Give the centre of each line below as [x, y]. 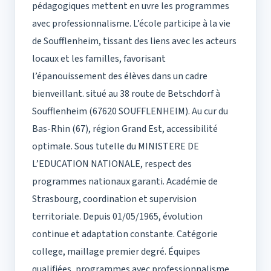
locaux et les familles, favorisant [99, 59]
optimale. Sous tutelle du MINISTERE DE [116, 147]
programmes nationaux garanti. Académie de [125, 182]
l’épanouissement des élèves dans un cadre [120, 77]
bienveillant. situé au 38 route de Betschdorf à [126, 94]
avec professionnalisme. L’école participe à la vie [131, 24]
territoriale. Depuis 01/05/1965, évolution [117, 217]
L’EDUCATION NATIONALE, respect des [112, 164]
